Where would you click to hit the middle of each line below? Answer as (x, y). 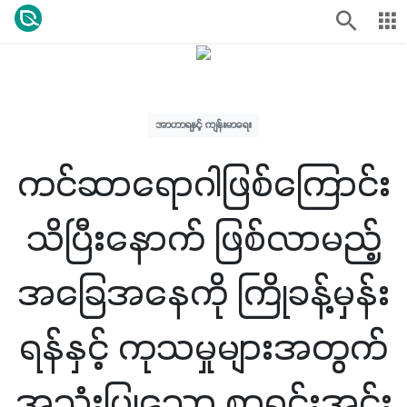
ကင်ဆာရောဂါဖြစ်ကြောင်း (203, 186)
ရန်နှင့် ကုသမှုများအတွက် (203, 350)
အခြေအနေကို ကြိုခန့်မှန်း (203, 295)
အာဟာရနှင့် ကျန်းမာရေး (203, 124)
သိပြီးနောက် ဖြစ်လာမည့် (203, 241)
